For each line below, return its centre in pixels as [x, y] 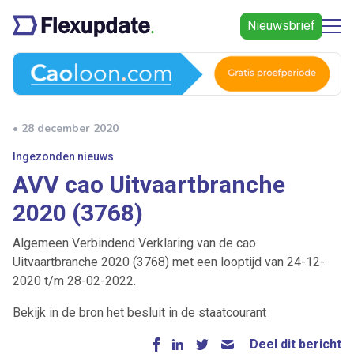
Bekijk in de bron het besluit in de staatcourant [139, 313]
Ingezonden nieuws [63, 157]
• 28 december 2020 [66, 129]
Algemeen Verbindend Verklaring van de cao [134, 243]
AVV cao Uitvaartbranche [149, 185]
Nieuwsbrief [281, 26]
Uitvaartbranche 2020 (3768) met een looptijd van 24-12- [169, 262]
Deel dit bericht [295, 345]
